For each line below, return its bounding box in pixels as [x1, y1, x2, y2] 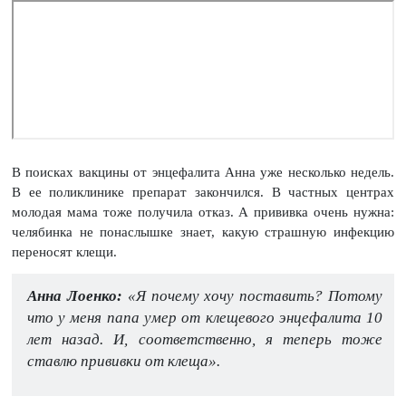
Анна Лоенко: [26, 286, 122, 304]
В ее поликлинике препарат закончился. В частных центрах [11, 185, 395, 200]
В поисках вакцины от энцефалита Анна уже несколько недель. [11, 165, 395, 180]
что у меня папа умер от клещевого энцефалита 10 [26, 308, 383, 326]
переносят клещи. [11, 245, 117, 260]
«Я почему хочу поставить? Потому [121, 286, 383, 304]
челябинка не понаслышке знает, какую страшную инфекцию [11, 225, 395, 240]
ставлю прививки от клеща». [26, 352, 220, 370]
